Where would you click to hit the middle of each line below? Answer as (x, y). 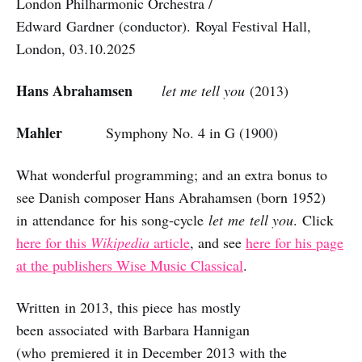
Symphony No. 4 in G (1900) (173, 132)
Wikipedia (120, 242)
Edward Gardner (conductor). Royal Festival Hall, (164, 25)
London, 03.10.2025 (76, 48)
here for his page (295, 242)
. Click (314, 219)
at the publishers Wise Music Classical (130, 265)
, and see (218, 242)
